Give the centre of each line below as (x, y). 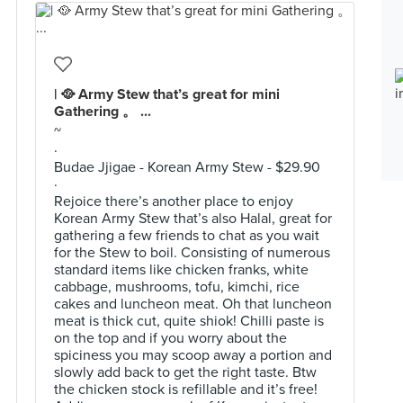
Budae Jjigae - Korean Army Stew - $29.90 (187, 167)
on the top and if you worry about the (170, 338)
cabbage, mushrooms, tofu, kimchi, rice (177, 287)
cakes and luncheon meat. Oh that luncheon (193, 304)
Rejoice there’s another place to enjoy (174, 201)
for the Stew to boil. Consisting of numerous (192, 253)
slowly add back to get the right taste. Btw (185, 372)
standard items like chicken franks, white (181, 270)
